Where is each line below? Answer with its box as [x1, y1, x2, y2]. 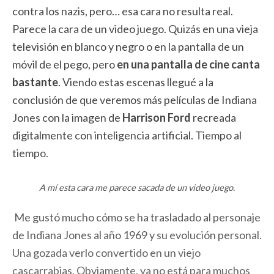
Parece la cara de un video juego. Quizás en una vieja [12, 22, 258, 35]
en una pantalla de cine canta [117, 57, 260, 71]
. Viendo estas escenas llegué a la [58, 75, 213, 89]
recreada [191, 111, 236, 124]
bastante [12, 75, 58, 89]
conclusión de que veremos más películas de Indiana [12, 93, 257, 106]
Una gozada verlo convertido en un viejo [12, 245, 201, 259]
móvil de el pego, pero [12, 57, 117, 71]
